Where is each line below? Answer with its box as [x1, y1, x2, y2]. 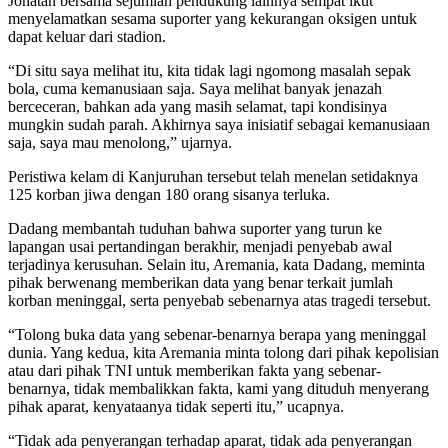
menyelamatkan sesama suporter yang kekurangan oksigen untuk [8, 9, 417, 27]
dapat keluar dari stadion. [8, 27, 166, 45]
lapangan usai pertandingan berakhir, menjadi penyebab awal [8, 237, 392, 255]
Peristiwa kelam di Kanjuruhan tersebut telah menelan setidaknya [8, 167, 418, 185]
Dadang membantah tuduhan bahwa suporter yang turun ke [8, 219, 382, 237]
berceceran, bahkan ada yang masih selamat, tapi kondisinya [8, 97, 387, 115]
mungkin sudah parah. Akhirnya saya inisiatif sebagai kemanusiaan [8, 115, 430, 133]
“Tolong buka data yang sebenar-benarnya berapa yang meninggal [8, 325, 426, 343]
